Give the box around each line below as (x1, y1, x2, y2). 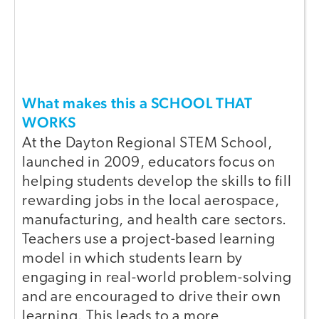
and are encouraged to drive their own (22, 289, 281, 305)
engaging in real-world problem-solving (22, 270, 292, 286)
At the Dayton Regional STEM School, (22, 135, 273, 151)
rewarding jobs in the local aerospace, (22, 193, 280, 209)
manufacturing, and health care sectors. (22, 212, 288, 228)
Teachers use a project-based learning (22, 231, 276, 247)
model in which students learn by (22, 251, 243, 266)
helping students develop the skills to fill (22, 174, 292, 189)
